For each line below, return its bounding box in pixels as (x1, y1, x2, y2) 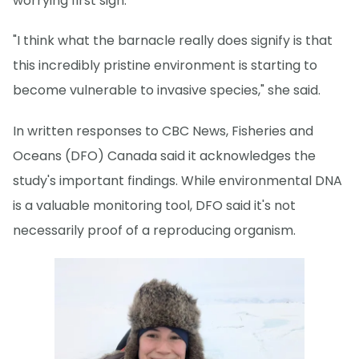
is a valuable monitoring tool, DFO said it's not (13, 196, 296, 215)
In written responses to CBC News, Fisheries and (13, 121, 313, 140)
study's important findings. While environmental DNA (13, 171, 342, 190)
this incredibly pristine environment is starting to (13, 56, 317, 75)
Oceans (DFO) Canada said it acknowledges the (13, 146, 316, 165)
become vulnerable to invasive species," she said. (13, 81, 321, 100)
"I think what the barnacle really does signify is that (13, 31, 333, 50)
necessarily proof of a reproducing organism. (13, 220, 296, 240)
